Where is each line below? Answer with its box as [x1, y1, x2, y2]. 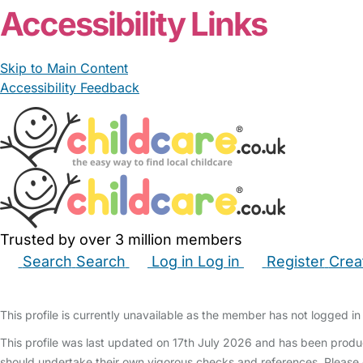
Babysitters [39, 276, 106, 293]
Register [266, 253, 325, 270]
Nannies [206, 276, 254, 293]
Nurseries [264, 276, 322, 293]
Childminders [116, 276, 196, 293]
